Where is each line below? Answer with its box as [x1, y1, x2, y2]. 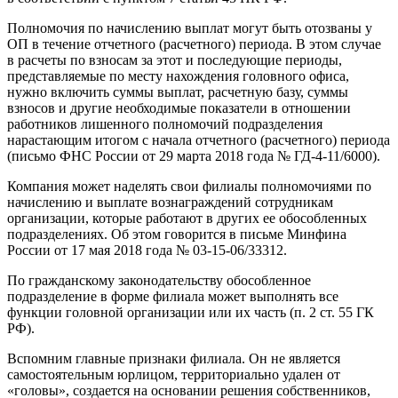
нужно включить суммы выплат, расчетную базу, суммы [7, 84, 348, 100]
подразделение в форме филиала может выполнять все [7, 289, 338, 305]
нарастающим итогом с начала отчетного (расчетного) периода [7, 132, 390, 148]
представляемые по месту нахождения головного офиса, [7, 68, 349, 84]
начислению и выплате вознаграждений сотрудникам [7, 195, 333, 211]
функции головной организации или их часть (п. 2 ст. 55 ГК [7, 305, 374, 321]
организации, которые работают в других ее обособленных [7, 211, 367, 227]
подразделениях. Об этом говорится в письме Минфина [7, 227, 346, 243]
